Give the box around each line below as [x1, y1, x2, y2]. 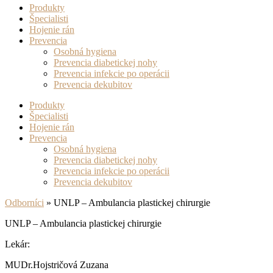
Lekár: [5, 239, 30, 249]
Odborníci [5, 197, 44, 208]
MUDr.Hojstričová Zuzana [5, 260, 108, 270]
